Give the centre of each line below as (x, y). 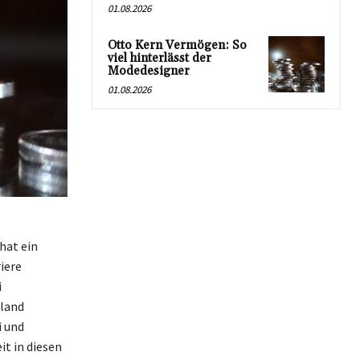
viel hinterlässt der (160, 59)
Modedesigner (149, 72)
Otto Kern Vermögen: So (177, 46)
